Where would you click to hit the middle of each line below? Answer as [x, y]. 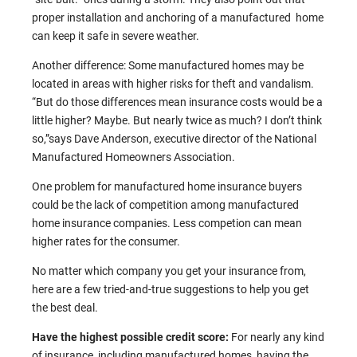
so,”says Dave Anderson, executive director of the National [174, 139]
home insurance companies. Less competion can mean [167, 224]
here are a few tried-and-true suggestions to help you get [171, 290]
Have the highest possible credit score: [131, 337]
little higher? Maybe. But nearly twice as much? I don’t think [177, 121]
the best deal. [65, 308]
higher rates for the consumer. [106, 242]
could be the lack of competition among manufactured [165, 205]
